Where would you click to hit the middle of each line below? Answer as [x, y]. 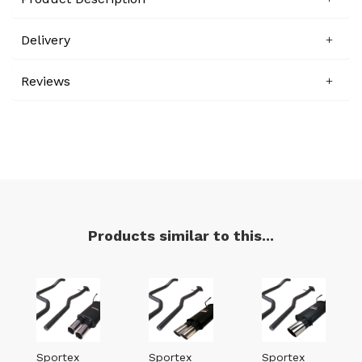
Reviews [46, 81]
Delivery [46, 40]
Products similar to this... [181, 235]
